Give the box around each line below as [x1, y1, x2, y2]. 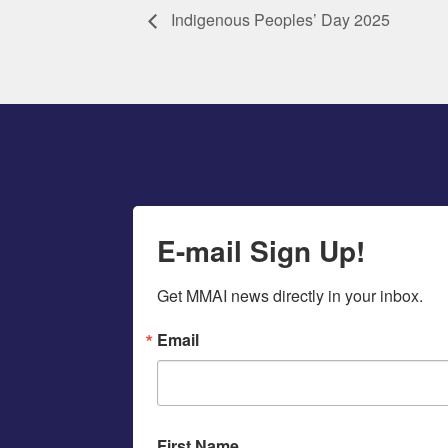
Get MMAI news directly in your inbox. [156, 283, 423, 307]
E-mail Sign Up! [156, 229, 365, 271]
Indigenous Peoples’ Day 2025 [167, 8, 390, 32]
